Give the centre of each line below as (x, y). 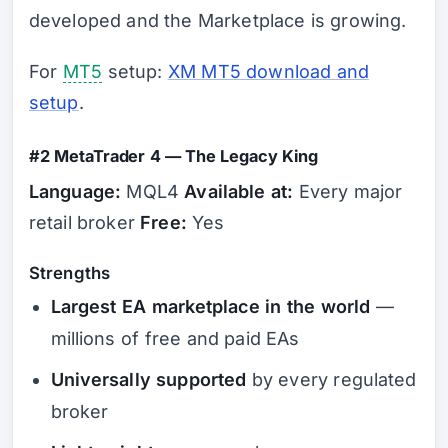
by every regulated (331, 380)
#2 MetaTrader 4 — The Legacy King (173, 156)
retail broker (85, 222)
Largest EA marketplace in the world (210, 307)
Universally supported (148, 380)
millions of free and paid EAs (175, 339)
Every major (348, 191)
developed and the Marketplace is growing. (218, 20)
